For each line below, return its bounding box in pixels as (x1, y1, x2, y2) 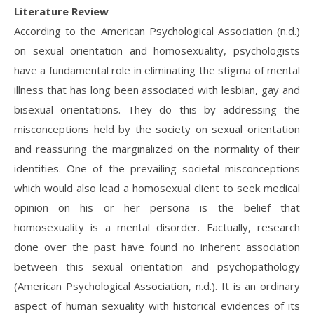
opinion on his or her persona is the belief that (14, 200, 300, 214)
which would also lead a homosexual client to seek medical (14, 181, 300, 195)
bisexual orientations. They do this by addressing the (14, 102, 300, 116)
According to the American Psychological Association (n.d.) (14, 24, 300, 38)
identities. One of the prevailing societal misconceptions (14, 161, 300, 175)
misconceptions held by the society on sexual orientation (14, 122, 300, 136)
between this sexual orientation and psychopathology (14, 259, 300, 273)
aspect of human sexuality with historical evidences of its (14, 299, 300, 313)
